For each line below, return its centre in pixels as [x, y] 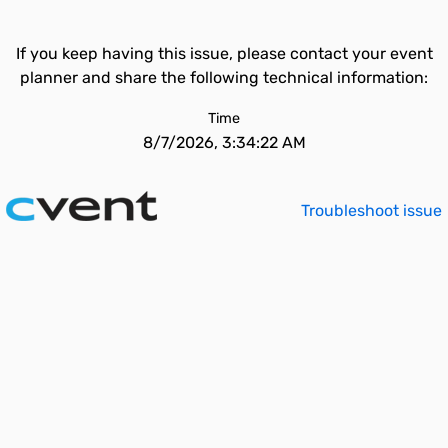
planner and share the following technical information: [224, 77]
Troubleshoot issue [371, 210]
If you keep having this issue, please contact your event [224, 53]
